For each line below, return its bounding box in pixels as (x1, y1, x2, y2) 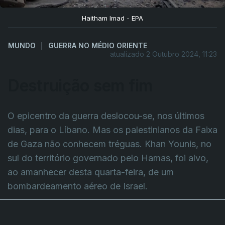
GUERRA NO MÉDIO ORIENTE (48, 41, 147, 50)
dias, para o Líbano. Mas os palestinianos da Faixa (8, 124, 217, 135)
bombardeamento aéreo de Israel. (8, 180, 148, 191)
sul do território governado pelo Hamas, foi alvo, (8, 152, 208, 163)
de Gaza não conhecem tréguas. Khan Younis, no (8, 138, 211, 149)
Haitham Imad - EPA (82, 14, 143, 22)
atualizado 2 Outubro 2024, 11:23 (110, 49, 217, 58)
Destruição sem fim (8, 75, 153, 95)
